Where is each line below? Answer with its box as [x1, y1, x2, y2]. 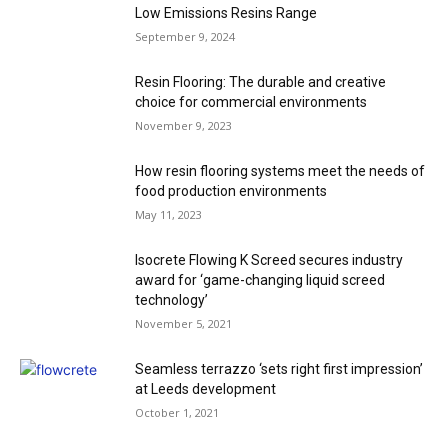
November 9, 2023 [135, 118, 232, 134]
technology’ [135, 292, 208, 309]
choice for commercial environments [135, 94, 367, 111]
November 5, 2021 [135, 316, 232, 332]
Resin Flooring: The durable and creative [135, 74, 386, 91]
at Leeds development [135, 381, 276, 398]
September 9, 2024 [135, 29, 235, 45]
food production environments [135, 183, 327, 200]
